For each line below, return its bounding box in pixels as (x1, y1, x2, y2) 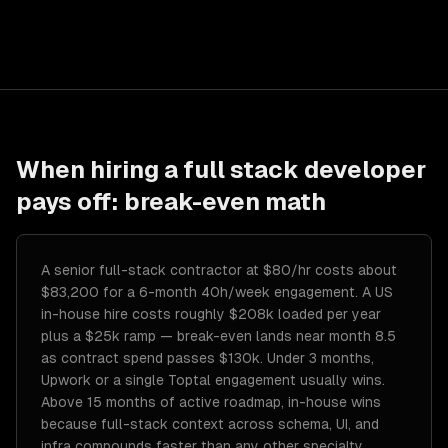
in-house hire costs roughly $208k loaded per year (41, 306, 381, 322)
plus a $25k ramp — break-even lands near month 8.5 (41, 328, 396, 344)
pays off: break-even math (16, 188, 326, 215)
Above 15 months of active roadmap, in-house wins (41, 394, 381, 410)
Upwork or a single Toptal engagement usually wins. (41, 372, 385, 388)
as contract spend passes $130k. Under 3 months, (41, 350, 374, 366)
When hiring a (16, 156, 183, 183)
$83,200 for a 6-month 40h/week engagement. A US (41, 284, 393, 300)
